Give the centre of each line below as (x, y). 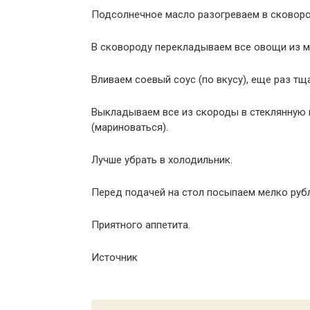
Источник (115, 257)
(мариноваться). (130, 127)
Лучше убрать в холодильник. (162, 159)
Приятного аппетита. (141, 225)
